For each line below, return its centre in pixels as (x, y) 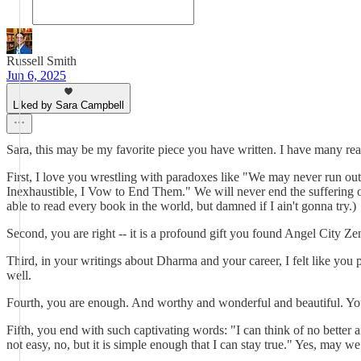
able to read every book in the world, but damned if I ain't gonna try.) (181, 206)
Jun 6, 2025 (36, 75)
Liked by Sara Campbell (68, 105)
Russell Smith (41, 61)
